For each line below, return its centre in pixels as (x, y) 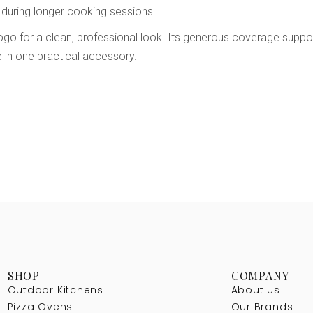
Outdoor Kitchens (55, 290)
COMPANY (260, 275)
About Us (255, 290)
